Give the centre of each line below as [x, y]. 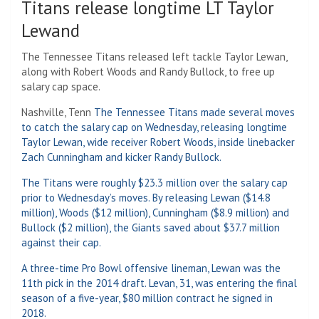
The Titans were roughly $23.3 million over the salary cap [155, 182]
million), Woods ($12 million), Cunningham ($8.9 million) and [155, 212]
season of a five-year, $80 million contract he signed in [147, 298]
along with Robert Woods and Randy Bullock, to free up [148, 71]
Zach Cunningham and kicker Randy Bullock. [121, 157]
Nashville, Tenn [58, 112]
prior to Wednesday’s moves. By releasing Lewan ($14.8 [146, 197]
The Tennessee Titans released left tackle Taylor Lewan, [154, 56]
